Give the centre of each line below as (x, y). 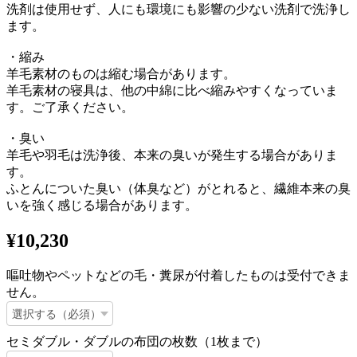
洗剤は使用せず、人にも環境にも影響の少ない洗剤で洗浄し (178, 9)
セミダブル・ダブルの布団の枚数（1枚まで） (137, 341)
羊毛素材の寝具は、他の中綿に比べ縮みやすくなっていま (172, 90)
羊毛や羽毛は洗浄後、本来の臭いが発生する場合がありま (172, 155)
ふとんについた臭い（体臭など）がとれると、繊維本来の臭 (178, 188)
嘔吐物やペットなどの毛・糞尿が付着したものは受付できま (178, 275)
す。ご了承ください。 (70, 107)
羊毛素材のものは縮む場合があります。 (121, 73)
